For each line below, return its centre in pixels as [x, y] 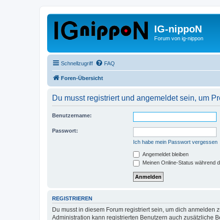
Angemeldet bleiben [165, 154]
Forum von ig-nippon [179, 38]
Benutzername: [72, 115]
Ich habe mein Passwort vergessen [175, 142]
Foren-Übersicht [82, 78]
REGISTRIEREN [72, 198]
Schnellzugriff [77, 63]
